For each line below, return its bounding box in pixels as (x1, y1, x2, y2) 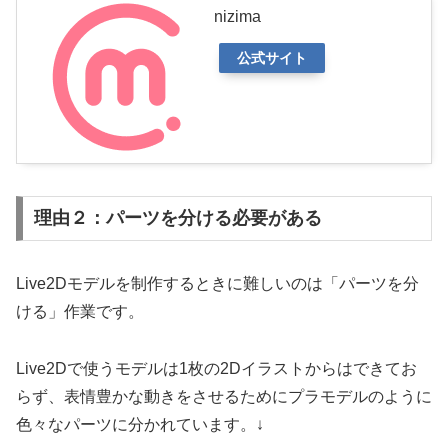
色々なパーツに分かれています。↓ (16, 416, 264, 434)
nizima (214, 7, 261, 25)
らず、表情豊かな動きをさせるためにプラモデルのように (16, 388, 432, 406)
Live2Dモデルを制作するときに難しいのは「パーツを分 (16, 275, 419, 293)
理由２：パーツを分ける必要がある (33, 208, 322, 229)
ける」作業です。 (16, 303, 144, 321)
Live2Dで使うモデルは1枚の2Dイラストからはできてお (16, 360, 417, 378)
